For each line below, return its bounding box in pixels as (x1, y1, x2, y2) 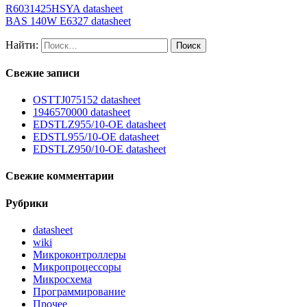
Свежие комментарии (5, 170, 114, 182)
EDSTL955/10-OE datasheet (33, 131, 159, 143)
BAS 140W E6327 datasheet (5, 14, 131, 27)
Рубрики (5, 197, 48, 209)
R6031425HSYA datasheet (5, 2, 123, 14)
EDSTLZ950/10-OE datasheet (33, 143, 166, 156)
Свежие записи (5, 66, 79, 79)
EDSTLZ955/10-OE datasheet (33, 119, 166, 131)
